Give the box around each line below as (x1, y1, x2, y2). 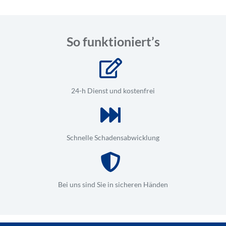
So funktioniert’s (66, 33, 160, 49)
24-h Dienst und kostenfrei (71, 86, 155, 95)
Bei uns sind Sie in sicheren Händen (58, 180, 168, 189)
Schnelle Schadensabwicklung (67, 133, 159, 142)
